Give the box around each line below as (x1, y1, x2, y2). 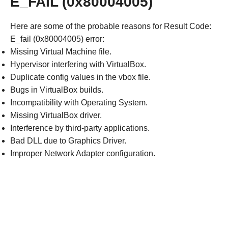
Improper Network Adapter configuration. (10, 149, 155, 158)
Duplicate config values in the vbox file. (10, 72, 151, 81)
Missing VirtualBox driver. (10, 110, 102, 120)
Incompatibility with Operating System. (10, 98, 148, 107)
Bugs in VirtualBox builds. (10, 85, 103, 94)
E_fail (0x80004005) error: (10, 34, 104, 43)
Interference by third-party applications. (10, 123, 150, 132)
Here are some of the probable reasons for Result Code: (10, 21, 211, 31)
